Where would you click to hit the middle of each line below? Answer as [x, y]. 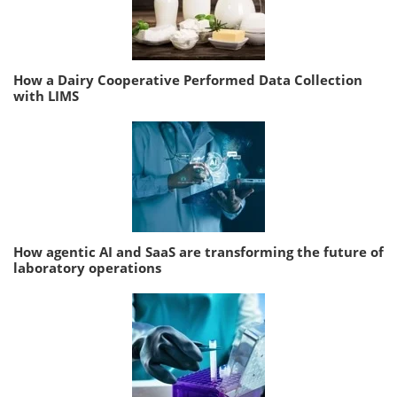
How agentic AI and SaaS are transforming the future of [198, 251]
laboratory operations [87, 267]
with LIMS [46, 95]
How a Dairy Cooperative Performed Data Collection [188, 79]
